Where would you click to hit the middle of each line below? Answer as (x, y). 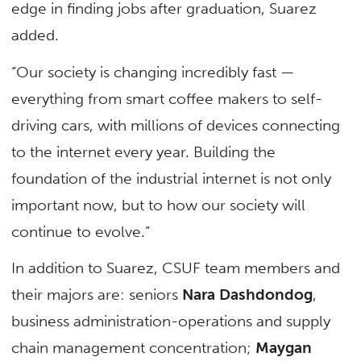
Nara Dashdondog (246, 294)
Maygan (284, 347)
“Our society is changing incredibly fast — (153, 72)
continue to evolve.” (81, 231)
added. (35, 35)
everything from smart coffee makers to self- (167, 98)
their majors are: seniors (95, 294)
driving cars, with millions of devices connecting (176, 125)
